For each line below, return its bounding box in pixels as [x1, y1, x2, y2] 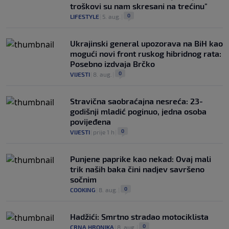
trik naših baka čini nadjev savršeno [70, 164, 204, 174]
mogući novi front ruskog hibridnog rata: [70, 48, 221, 58]
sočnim [70, 174, 97, 184]
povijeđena [70, 116, 111, 126]
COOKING [70, 186, 96, 193]
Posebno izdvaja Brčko [70, 58, 155, 68]
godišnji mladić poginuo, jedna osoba [70, 106, 207, 116]
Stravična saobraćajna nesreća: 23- [70, 96, 203, 106]
